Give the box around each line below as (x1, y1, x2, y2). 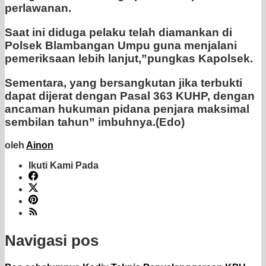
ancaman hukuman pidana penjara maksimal (5, 103, 249, 116)
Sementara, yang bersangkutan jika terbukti (5, 77, 242, 90)
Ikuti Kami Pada (28, 160, 99, 171)
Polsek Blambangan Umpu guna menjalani (5, 39, 237, 52)
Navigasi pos (5, 231, 99, 249)
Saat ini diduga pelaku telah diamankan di (5, 26, 232, 39)
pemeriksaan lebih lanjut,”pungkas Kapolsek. (5, 52, 253, 65)
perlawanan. (5, 2, 71, 15)
